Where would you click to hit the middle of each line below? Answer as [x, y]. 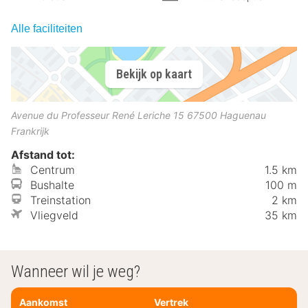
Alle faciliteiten [47, 28]
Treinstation [60, 200]
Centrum [53, 169]
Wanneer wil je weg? [76, 271]
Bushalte [52, 185]
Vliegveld [54, 215]
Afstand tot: [43, 154]
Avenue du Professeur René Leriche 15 [98, 115]
